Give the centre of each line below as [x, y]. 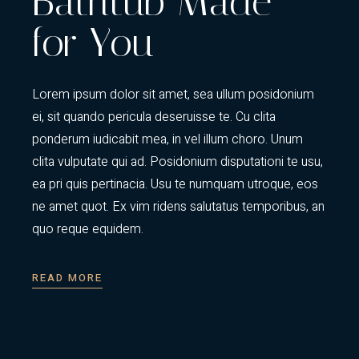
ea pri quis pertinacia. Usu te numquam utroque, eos [175, 185]
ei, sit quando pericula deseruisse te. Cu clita [154, 117]
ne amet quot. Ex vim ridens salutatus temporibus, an [179, 207]
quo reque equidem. [88, 230]
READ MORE [67, 278]
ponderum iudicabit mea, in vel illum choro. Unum [168, 140]
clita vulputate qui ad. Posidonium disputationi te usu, [178, 162]
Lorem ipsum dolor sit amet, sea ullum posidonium [173, 95]
